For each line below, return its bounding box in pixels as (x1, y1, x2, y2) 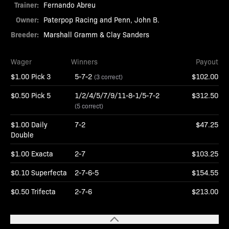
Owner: (16, 14, 39, 25)
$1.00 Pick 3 (11, 72, 51, 81)
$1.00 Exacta (11, 149, 53, 158)
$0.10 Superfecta (11, 168, 67, 177)
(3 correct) (94, 73, 123, 81)
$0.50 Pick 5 (11, 90, 51, 100)
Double (11, 130, 34, 139)
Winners (71, 57, 98, 66)
